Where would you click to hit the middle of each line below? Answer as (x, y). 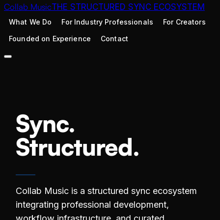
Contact (114, 39)
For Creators (184, 22)
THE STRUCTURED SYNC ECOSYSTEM (128, 7)
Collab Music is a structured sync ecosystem (106, 191)
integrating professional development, (92, 205)
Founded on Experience (50, 39)
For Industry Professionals (108, 22)
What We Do (30, 22)
